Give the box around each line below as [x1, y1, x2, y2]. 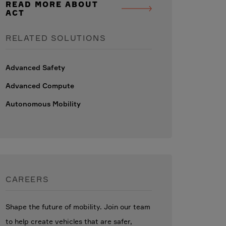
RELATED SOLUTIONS [6, 33, 106, 43]
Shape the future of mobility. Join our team [6, 203, 150, 211]
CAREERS [6, 174, 49, 184]
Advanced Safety [6, 64, 65, 72]
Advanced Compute [6, 82, 74, 90]
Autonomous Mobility [6, 100, 81, 108]
